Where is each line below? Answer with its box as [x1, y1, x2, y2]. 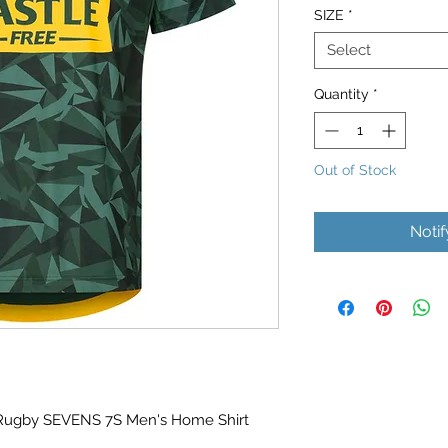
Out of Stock [314, 162, 396, 179]
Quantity [314, 86, 369, 103]
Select [327, 41, 371, 60]
